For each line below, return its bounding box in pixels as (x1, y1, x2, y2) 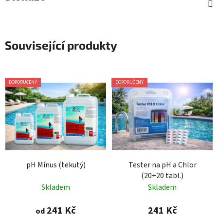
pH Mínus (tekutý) (26, 159, 86, 170)
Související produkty (5, 38, 117, 52)
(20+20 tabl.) (141, 170, 183, 181)
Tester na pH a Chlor (128, 159, 197, 170)
